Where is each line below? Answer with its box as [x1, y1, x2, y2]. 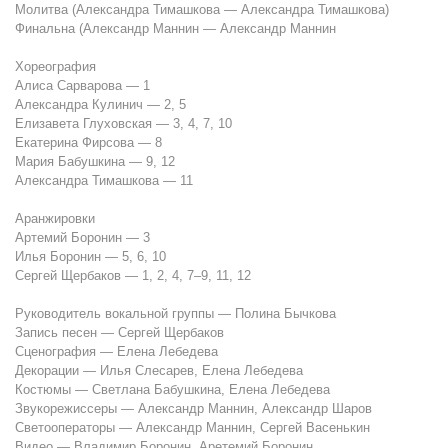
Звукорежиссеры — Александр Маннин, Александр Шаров [15, 401, 372, 417]
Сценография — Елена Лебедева [15, 344, 218, 360]
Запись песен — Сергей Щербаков [15, 325, 224, 341]
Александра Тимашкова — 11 [15, 173, 193, 189]
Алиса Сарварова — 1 [15, 78, 150, 94]
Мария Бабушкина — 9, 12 [15, 154, 175, 170]
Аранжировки [15, 211, 95, 227]
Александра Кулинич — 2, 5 [15, 97, 186, 113]
